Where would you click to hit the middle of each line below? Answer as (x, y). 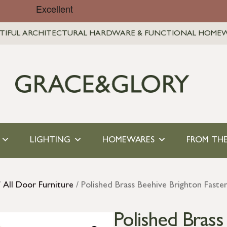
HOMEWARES (128, 140)
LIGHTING (50, 140)
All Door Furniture (38, 186)
